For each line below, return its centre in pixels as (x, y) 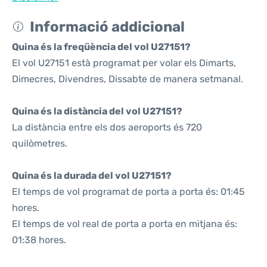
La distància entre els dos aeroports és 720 (107, 127)
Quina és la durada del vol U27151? (92, 176)
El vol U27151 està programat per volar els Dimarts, (124, 63)
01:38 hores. (39, 240)
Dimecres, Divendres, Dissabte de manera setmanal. (128, 79)
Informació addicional (107, 27)
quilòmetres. (40, 143)
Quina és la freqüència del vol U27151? (101, 47)
